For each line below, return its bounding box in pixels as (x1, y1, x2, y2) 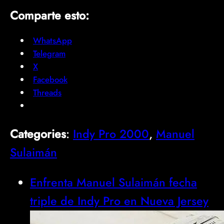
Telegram (33, 47, 65, 60)
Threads (33, 86, 61, 99)
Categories (10, 125, 66, 143)
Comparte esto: (10, 6, 89, 24)
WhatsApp (33, 34, 72, 47)
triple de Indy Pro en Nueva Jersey (30, 192, 208, 210)
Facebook (33, 73, 67, 86)
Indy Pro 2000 (73, 125, 149, 143)
